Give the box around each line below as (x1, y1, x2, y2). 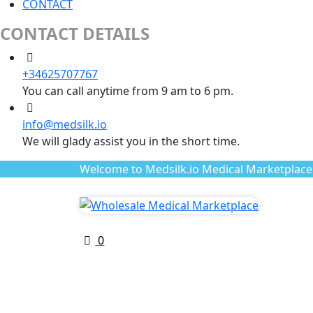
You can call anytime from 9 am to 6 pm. (22, 82, 233, 99)
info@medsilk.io (22, 116, 107, 132)
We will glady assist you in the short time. (22, 133, 240, 149)
